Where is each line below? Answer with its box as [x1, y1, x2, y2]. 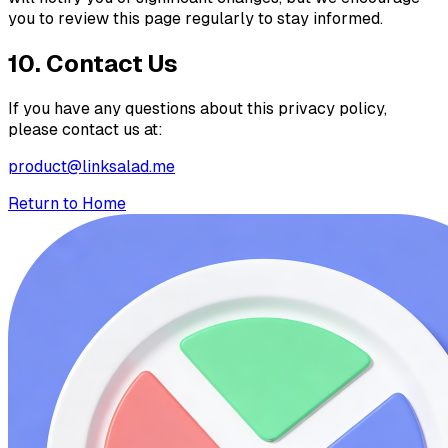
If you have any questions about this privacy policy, [8, 99, 387, 118]
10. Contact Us [8, 50, 178, 78]
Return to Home [8, 194, 126, 213]
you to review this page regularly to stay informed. [8, 9, 383, 29]
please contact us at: [8, 120, 163, 139]
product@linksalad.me [8, 157, 175, 176]
